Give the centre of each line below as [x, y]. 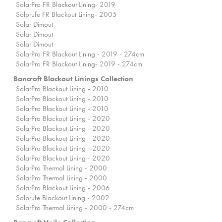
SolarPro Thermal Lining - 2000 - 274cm [75, 208]
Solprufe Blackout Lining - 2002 [63, 198]
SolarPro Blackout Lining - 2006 [63, 188]
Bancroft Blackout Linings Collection [73, 79]
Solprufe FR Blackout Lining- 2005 [66, 15]
